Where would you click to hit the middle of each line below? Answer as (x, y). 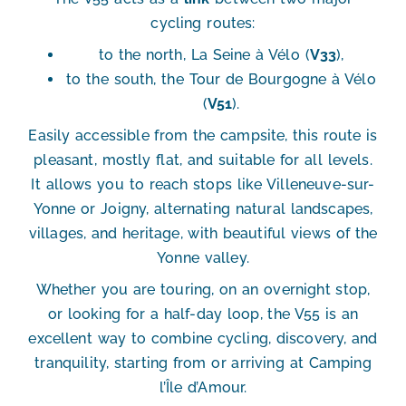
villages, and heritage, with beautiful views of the (203, 234)
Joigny (124, 209)
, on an (238, 290)
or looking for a (106, 314)
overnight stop (316, 290)
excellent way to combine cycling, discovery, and (203, 339)
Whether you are (98, 290)
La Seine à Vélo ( (250, 55)
